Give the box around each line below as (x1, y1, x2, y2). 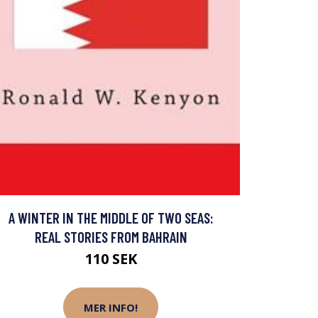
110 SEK (84, 249, 137, 269)
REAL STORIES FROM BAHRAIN (34, 228, 187, 246)
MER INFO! (84, 300, 138, 314)
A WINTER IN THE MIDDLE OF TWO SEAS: (8, 209, 214, 227)
